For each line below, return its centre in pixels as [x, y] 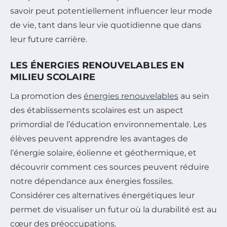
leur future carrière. [49, 40]
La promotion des [47, 96]
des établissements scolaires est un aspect [97, 110]
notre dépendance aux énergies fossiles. [92, 181]
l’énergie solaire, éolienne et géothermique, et [103, 153]
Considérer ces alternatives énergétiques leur [102, 196]
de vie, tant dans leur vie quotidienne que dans [106, 25]
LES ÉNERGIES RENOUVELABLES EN [97, 66]
